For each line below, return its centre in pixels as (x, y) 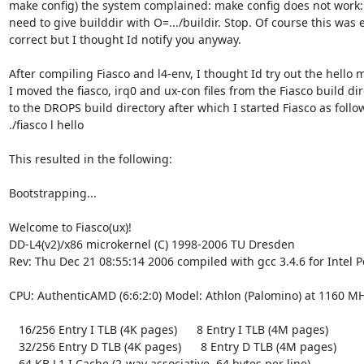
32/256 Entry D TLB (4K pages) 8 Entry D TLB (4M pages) (13, 346)
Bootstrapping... (52, 193)
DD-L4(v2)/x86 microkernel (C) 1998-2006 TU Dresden (152, 244)
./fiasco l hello (46, 124)
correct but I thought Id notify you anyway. (125, 39)
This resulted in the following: (90, 158)
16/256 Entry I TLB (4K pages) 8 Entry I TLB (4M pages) (13, 329)
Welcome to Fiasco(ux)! (70, 227)
